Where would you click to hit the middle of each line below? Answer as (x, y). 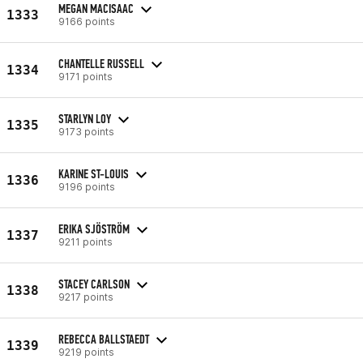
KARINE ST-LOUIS (94, 173)
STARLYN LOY (85, 118)
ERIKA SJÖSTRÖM (94, 228)
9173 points (86, 131)
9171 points (85, 76)
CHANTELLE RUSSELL (101, 63)
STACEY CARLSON (94, 284)
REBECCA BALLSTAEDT (104, 339)
